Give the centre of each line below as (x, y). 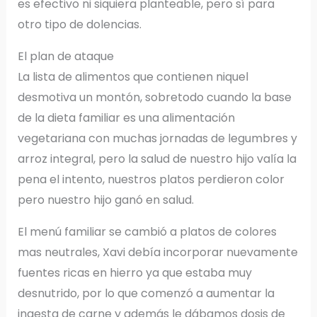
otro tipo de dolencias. (79, 25)
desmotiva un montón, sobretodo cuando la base (154, 98)
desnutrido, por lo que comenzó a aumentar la (146, 294)
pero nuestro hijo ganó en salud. (105, 200)
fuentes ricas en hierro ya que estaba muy (134, 273)
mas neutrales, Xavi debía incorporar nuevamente (157, 253)
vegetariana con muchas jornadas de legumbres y (157, 139)
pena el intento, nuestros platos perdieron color (151, 180)
